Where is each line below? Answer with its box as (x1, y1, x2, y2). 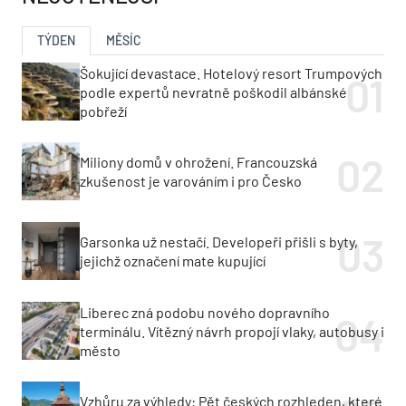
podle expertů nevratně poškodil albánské (80, 82, 347, 101)
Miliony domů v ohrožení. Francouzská (80, 153, 317, 171)
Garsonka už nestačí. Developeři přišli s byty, (80, 233, 358, 251)
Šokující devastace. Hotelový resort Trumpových (80, 63, 382, 82)
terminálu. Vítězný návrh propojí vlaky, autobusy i (80, 322, 384, 340)
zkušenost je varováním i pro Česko (80, 172, 302, 190)
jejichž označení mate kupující (80, 252, 266, 270)
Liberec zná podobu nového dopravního (80, 303, 330, 321)
